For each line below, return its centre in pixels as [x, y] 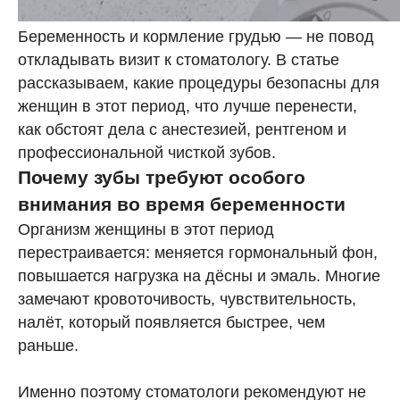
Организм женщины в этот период [146, 229]
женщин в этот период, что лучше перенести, [187, 106]
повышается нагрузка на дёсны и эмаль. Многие [199, 276]
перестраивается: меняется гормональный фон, [198, 253]
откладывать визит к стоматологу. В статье [179, 60]
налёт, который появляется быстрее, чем [171, 322]
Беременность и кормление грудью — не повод [196, 37]
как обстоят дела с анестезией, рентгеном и [182, 129]
